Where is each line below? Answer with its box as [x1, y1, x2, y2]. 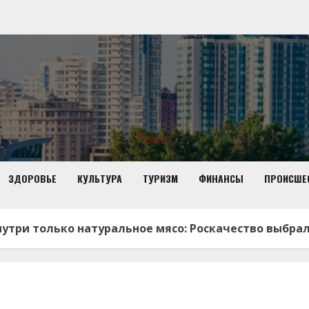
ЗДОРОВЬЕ [8, 171, 57, 186]
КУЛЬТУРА [77, 171, 122, 186]
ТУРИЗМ [143, 171, 178, 186]
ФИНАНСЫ [199, 171, 243, 186]
